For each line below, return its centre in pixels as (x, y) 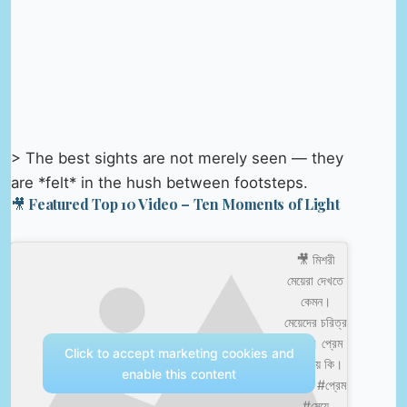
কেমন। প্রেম (316, 343)
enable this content (179, 374)
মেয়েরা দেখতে (316, 281)
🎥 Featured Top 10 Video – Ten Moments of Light (175, 203)
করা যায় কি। (316, 364)
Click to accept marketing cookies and (179, 353)
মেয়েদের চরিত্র (315, 323)
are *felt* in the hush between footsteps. (159, 182)
